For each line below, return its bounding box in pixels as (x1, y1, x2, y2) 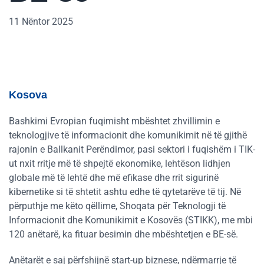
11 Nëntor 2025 (9, 16, 73, 27)
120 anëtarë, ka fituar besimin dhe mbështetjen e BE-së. (9, 229, 238, 240)
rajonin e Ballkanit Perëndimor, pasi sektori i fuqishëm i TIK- (9, 144, 255, 155)
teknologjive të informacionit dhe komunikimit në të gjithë (9, 130, 247, 141)
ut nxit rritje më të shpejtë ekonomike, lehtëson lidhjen (9, 158, 230, 169)
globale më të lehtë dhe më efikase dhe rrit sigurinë (9, 172, 219, 183)
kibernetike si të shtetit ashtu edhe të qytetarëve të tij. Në (9, 186, 241, 197)
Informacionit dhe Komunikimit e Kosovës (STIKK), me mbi (9, 214, 253, 226)
